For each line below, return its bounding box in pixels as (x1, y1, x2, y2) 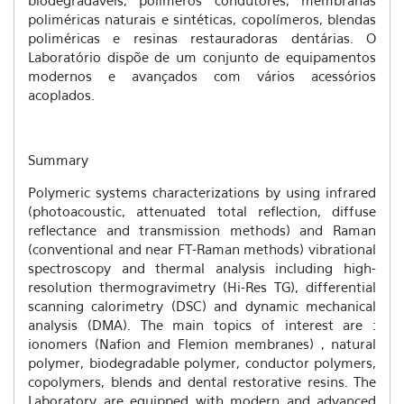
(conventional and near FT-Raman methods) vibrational (28, 241, 376, 257)
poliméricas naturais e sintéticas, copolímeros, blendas (28, 11, 376, 27)
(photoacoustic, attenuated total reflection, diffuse (28, 203, 376, 219)
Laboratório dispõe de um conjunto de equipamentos (28, 49, 376, 65)
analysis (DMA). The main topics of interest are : (28, 317, 376, 333)
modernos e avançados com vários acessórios (28, 68, 376, 84)
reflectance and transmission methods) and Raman (28, 222, 376, 238)
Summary (28, 151, 88, 168)
